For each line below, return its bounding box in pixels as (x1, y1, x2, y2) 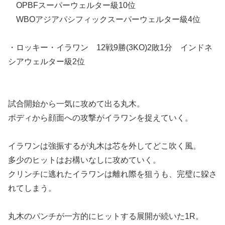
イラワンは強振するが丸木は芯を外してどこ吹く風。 (8, 141, 201, 150)
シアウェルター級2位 (8, 57, 85, 66)
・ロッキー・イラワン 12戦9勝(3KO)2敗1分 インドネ (8, 43, 212, 52)
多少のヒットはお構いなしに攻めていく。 (8, 155, 161, 164)
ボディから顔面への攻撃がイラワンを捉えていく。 (8, 113, 193, 122)
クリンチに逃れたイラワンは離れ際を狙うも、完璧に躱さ (8, 169, 217, 178)
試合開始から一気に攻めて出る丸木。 (8, 99, 145, 108)
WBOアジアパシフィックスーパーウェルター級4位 (8, 15, 200, 24)
